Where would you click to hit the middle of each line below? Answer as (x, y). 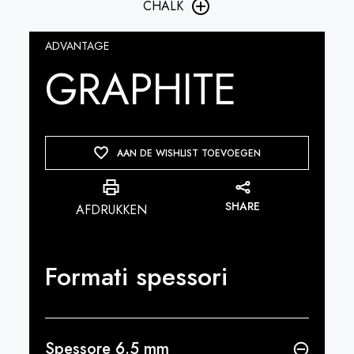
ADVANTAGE (77, 46)
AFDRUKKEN (111, 210)
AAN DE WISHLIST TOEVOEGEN (188, 153)
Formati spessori (137, 277)
